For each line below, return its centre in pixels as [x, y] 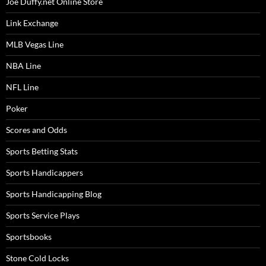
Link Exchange [32, 23]
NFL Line [22, 87]
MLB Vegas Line [35, 45]
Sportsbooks [29, 237]
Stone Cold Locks [37, 258]
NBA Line [23, 66]
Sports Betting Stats [42, 151]
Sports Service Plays [43, 216]
